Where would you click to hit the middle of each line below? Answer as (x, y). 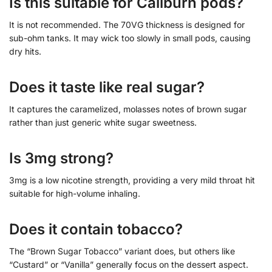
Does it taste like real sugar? (107, 87)
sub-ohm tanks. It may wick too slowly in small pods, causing (130, 38)
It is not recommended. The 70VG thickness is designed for (127, 25)
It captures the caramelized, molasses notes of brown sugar (128, 109)
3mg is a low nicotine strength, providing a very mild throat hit (132, 180)
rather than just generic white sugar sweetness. (103, 123)
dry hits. (25, 52)
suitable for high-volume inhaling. (75, 194)
